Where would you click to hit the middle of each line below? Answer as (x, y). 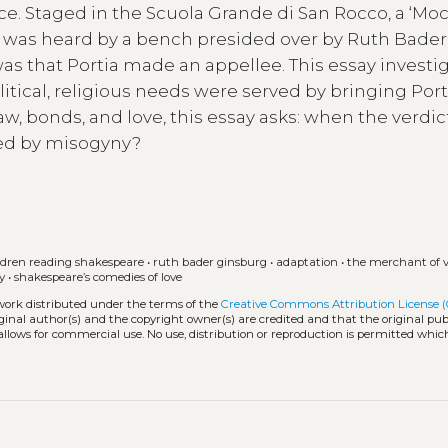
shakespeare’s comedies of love (98, 277)
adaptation (307, 262)
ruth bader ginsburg (210, 262)
